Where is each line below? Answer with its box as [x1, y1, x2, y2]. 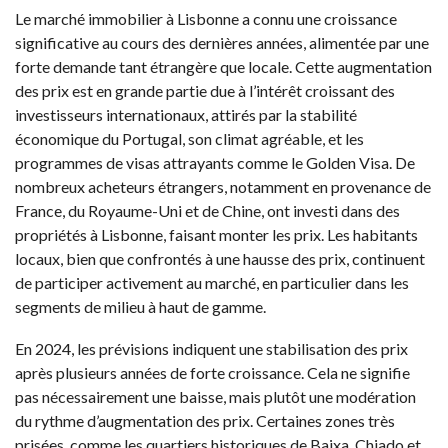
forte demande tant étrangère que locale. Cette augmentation [15, 57, 432, 77]
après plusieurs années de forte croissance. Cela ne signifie [15, 363, 410, 383]
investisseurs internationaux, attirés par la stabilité [15, 105, 357, 125]
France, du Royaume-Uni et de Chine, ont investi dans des [15, 201, 400, 221]
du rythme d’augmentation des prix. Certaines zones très [15, 411, 395, 431]
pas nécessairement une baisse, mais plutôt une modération [15, 387, 416, 407]
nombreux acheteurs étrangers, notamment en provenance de [15, 177, 431, 197]
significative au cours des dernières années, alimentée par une [15, 33, 429, 53]
